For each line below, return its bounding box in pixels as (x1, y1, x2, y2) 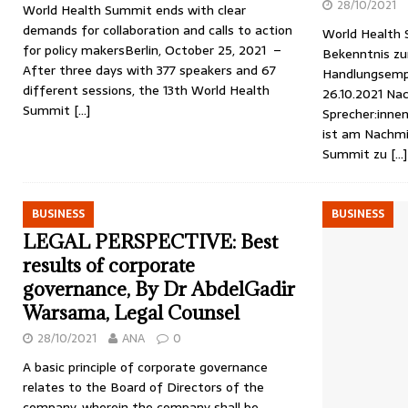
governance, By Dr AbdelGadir (23, 277, 295, 302)
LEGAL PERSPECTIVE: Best (23, 229, 278, 255)
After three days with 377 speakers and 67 (23, 60, 276, 81)
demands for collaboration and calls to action (23, 20, 292, 41)
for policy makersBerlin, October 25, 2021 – (23, 40, 281, 61)
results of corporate (23, 253, 195, 279)
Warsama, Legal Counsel (23, 301, 240, 326)
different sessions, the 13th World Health (23, 80, 270, 101)
